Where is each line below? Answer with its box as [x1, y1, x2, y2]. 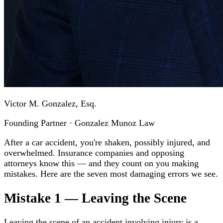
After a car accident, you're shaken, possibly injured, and [4, 137, 210, 148]
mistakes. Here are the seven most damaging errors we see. [4, 169, 218, 179]
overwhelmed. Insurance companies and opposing [4, 148, 184, 158]
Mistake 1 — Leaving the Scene [4, 190, 187, 206]
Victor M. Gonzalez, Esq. [4, 99, 97, 109]
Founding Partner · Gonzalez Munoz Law [4, 118, 155, 128]
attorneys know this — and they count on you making [4, 158, 199, 169]
